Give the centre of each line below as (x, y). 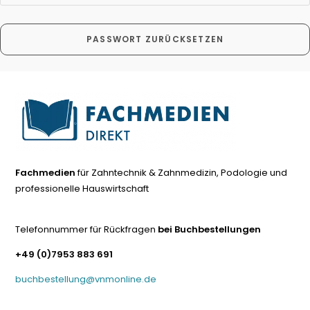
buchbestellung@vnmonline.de (86, 279)
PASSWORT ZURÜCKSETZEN (155, 39)
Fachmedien (46, 172)
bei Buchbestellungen (210, 229)
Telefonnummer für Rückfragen (87, 229)
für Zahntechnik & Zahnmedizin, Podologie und (182, 172)
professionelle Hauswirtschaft (82, 188)
